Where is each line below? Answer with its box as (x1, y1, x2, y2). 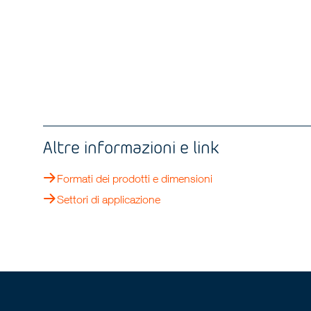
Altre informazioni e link (43, 136, 220, 158)
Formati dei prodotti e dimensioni (57, 172, 213, 185)
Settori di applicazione (57, 193, 161, 206)
